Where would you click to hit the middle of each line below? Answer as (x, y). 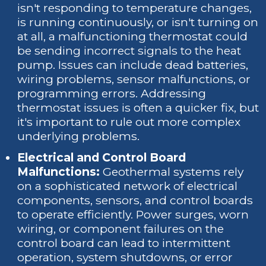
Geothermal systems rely (172, 172)
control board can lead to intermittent (124, 243)
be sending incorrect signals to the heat (129, 50)
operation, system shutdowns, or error (125, 257)
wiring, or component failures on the (121, 229)
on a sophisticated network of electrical (128, 186)
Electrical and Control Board (102, 157)
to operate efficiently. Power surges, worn (133, 214)
